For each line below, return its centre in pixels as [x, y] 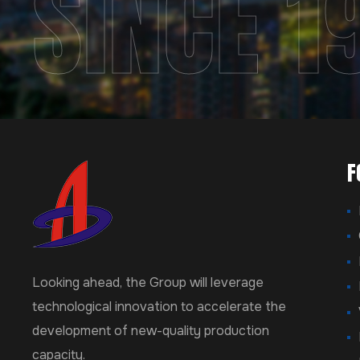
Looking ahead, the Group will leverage [148, 283]
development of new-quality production [151, 331]
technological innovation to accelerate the [159, 307]
